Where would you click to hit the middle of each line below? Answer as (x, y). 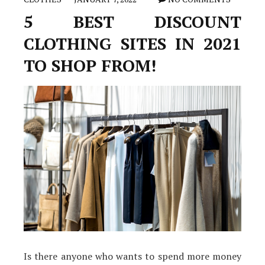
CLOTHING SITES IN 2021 (132, 43)
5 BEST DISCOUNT (132, 22)
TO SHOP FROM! (90, 65)
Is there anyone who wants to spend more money (132, 256)
